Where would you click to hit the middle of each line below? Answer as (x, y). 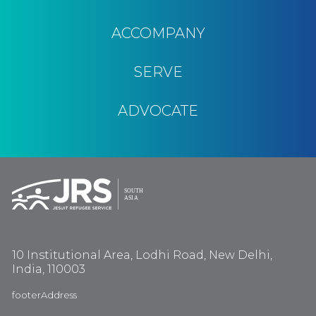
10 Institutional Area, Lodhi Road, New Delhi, (142, 255)
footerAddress (44, 295)
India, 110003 (49, 269)
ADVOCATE (158, 110)
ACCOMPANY (158, 33)
